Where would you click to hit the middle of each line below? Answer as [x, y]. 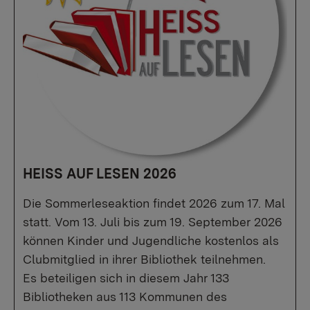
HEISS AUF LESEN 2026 [100, 174]
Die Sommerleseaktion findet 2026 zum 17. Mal [154, 203]
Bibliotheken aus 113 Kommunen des [125, 297]
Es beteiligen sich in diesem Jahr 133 [126, 278]
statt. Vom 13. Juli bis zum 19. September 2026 [153, 222]
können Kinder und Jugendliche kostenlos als [151, 241]
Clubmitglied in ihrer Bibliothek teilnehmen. [144, 259]
